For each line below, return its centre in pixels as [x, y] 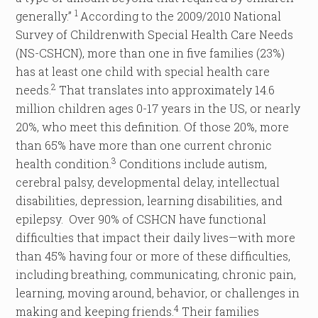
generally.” [45, 16]
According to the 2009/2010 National [181, 16]
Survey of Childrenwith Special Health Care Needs [155, 34]
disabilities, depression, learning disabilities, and [149, 201]
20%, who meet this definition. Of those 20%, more [153, 127]
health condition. [64, 164]
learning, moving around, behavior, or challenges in [158, 293]
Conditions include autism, [192, 164]
